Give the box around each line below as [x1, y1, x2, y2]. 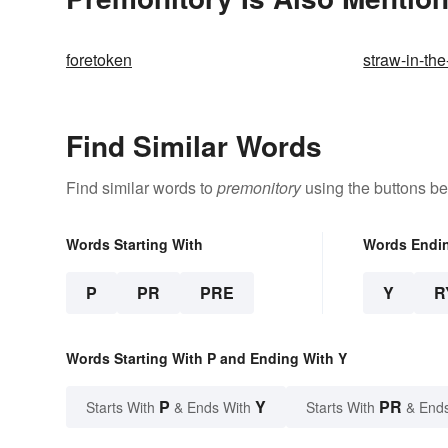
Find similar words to [66, 176, 217, 200]
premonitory [217, 176, 301, 200]
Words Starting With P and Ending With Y [66, 348, 347, 369]
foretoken [66, 48, 132, 72]
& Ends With [170, 397, 255, 418]
